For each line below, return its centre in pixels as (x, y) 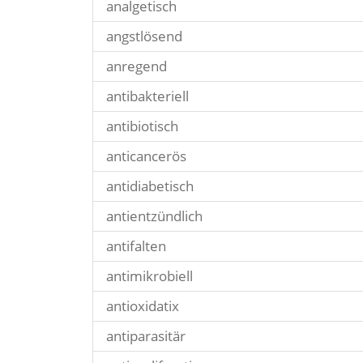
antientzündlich (154, 216)
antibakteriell (147, 96)
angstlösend (144, 36)
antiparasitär (146, 336)
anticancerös (146, 156)
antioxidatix (143, 306)
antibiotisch (142, 126)
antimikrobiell (149, 276)
